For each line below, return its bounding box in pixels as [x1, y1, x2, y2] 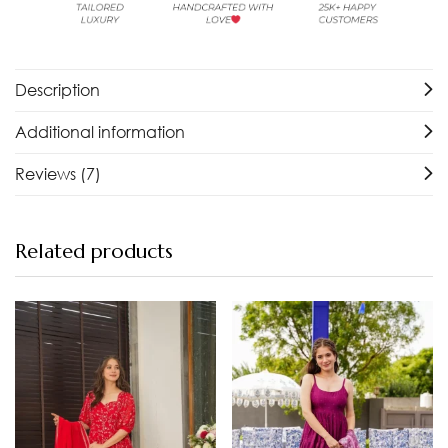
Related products [15, 238, 173, 264]
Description [15, 78, 100, 101]
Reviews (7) [15, 162, 101, 185]
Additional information [15, 120, 185, 143]
